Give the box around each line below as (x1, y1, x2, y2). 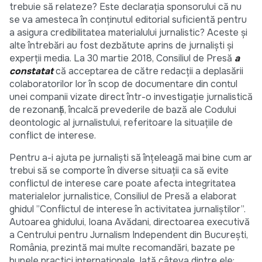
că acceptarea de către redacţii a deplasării (53, 65, 243, 78)
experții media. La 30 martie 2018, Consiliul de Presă (9, 52, 235, 65)
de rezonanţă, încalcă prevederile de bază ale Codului (9, 104, 236, 116)
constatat (9, 65, 53, 78)
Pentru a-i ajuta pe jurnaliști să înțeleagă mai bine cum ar (9, 151, 252, 164)
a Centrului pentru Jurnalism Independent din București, (9, 229, 248, 242)
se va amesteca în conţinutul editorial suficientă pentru (9, 13, 247, 26)
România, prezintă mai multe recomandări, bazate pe (9, 242, 235, 254)
